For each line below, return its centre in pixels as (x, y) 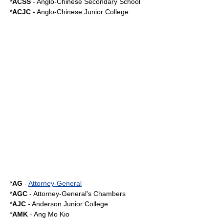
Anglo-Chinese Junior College (83, 12)
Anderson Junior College (70, 204)
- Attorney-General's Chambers (77, 194)
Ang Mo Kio (52, 214)
